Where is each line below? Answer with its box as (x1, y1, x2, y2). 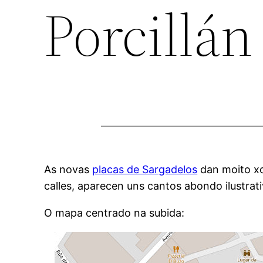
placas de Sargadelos (92, 163, 198, 176)
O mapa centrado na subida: (44, 206, 185, 219)
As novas (44, 163, 93, 176)
